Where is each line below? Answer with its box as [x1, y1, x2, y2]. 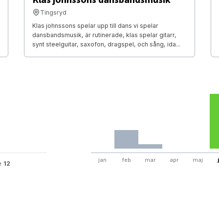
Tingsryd [40, 8, 66, 16]
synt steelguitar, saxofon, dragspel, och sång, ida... [32, 40, 180, 48]
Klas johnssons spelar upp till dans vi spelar [32, 22, 158, 29]
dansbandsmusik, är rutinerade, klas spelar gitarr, [32, 31, 176, 39]
